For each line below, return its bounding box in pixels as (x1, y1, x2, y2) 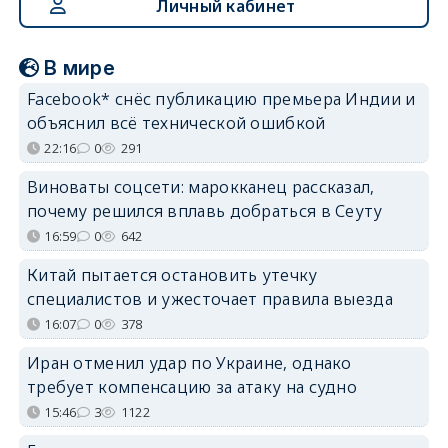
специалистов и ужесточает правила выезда (26, 287, 393, 310)
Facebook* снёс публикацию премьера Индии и (26, 87, 416, 110)
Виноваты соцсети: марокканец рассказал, (26, 175, 375, 198)
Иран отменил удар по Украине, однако (26, 351, 352, 374)
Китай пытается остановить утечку (26, 263, 318, 286)
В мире (44, 55, 116, 80)
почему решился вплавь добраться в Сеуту (26, 199, 383, 222)
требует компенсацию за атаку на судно (26, 375, 358, 398)
